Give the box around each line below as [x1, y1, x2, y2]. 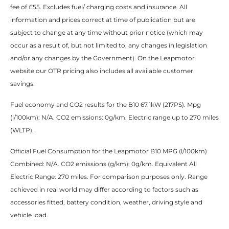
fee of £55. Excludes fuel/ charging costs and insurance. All [10, 3, 187, 11]
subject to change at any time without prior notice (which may [10, 29, 203, 37]
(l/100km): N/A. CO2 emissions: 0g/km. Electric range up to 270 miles [10, 113, 219, 122]
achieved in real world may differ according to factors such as [10, 186, 198, 194]
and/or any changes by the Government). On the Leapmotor [10, 54, 195, 62]
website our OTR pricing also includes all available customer [10, 67, 193, 75]
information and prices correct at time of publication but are [10, 16, 195, 24]
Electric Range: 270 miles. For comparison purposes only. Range [10, 173, 208, 181]
